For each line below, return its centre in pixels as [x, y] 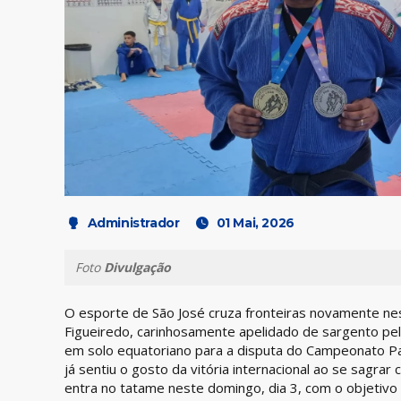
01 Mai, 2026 [255, 222]
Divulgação [137, 267]
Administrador [133, 222]
